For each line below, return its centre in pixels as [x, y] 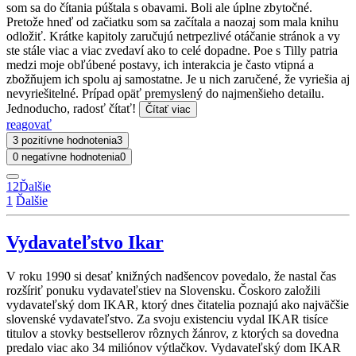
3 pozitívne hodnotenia [65, 140]
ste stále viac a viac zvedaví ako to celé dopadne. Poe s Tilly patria [172, 50]
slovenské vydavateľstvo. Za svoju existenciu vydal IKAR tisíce [167, 319]
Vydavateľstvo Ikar [85, 242]
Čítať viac [168, 109]
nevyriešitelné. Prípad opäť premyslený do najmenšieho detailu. [165, 93]
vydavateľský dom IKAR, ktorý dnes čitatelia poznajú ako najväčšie [178, 304]
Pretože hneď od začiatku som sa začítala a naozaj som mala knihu [172, 21]
